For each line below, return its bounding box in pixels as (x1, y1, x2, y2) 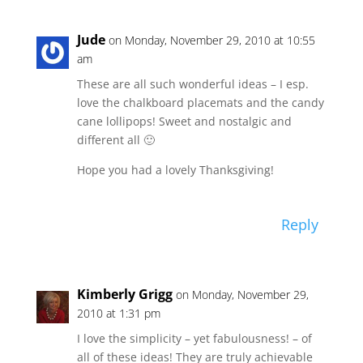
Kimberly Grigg (76, 285, 173, 304)
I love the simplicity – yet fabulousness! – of (76, 331, 312, 347)
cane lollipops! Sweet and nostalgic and (76, 113, 292, 130)
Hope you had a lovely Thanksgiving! (76, 162, 274, 178)
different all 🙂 (76, 132, 155, 148)
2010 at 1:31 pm (76, 305, 160, 322)
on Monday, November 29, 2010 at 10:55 (108, 32, 315, 49)
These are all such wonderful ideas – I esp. (76, 76, 309, 92)
